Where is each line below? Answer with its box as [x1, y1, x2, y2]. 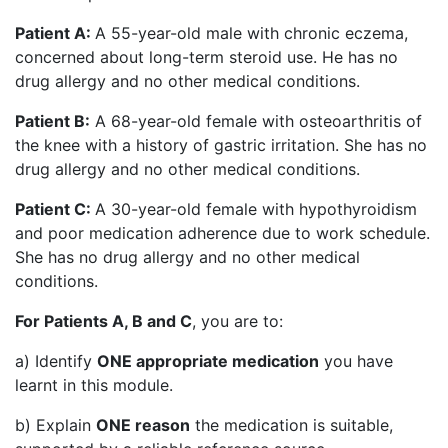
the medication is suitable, [190, 415, 393, 436]
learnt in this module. [15, 375, 173, 396]
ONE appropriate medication [97, 351, 319, 372]
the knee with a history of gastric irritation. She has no [15, 135, 427, 156]
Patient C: [15, 199, 95, 220]
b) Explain [15, 415, 96, 436]
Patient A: [15, 23, 95, 44]
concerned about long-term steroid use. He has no [15, 47, 398, 68]
